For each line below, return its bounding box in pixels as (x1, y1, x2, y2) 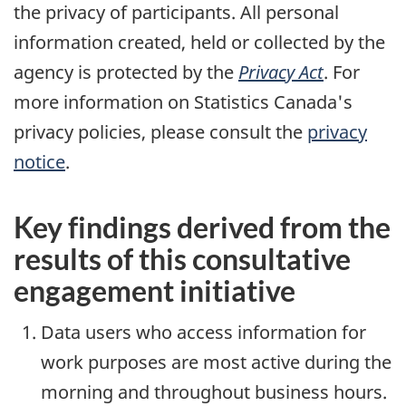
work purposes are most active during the (41, 349, 391, 374)
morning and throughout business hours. (41, 379, 387, 404)
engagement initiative (14, 273, 295, 309)
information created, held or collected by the (14, 30, 385, 55)
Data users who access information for (41, 319, 366, 344)
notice (14, 150, 65, 175)
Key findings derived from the (14, 209, 391, 246)
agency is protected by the (14, 60, 238, 85)
